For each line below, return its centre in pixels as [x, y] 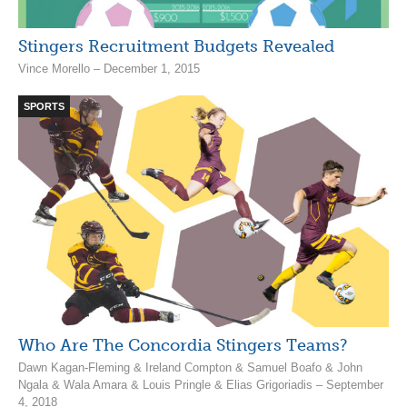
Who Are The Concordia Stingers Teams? [183, 345]
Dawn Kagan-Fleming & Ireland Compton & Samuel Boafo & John [190, 367]
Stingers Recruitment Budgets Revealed [176, 46]
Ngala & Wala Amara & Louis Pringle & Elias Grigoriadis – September [201, 384]
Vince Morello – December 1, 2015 [109, 68]
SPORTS [44, 106]
